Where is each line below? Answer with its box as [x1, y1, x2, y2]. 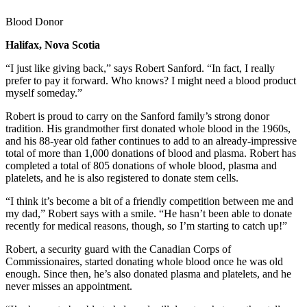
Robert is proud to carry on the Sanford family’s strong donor [5, 110, 269, 122]
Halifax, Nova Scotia [5, 38, 100, 51]
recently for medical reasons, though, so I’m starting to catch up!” [5, 219, 287, 232]
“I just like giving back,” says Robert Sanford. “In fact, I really [5, 62, 275, 74]
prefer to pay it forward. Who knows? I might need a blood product [5, 74, 296, 86]
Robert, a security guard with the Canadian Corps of [5, 243, 231, 255]
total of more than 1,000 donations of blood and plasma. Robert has [5, 147, 296, 159]
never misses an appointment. [5, 280, 132, 292]
